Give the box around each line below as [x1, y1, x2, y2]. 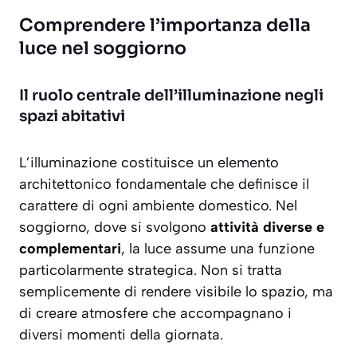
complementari [19, 240, 121, 258]
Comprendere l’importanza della [19, 14, 311, 37]
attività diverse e [210, 218, 324, 237]
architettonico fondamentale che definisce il [19, 175, 309, 194]
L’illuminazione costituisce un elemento [19, 154, 279, 172]
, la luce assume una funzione [121, 240, 315, 258]
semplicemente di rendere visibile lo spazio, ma [19, 283, 333, 301]
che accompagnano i [148, 304, 292, 323]
